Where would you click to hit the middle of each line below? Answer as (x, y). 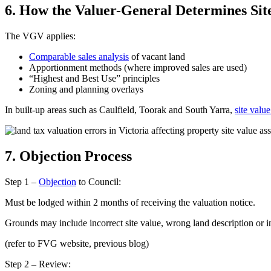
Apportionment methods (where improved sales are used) (138, 67)
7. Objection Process (68, 156)
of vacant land (157, 56)
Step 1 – (22, 181)
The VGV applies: (40, 36)
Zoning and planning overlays (86, 89)
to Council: (99, 181)
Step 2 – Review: (38, 264)
